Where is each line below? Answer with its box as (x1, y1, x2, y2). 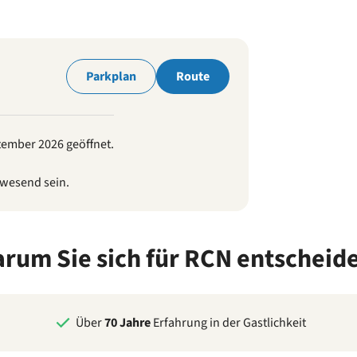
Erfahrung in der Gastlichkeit (151, 314, 306, 331)
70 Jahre (104, 314, 151, 331)
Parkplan (86, 68, 136, 85)
